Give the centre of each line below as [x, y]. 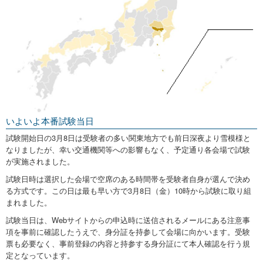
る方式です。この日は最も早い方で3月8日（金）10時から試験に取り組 [129, 191]
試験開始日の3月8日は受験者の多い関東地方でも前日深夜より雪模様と [128, 138]
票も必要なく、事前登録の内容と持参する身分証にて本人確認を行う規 [128, 244]
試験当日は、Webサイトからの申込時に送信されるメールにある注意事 [128, 220]
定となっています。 [40, 255]
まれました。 [29, 203]
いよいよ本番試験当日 [50, 121]
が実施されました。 [40, 161]
